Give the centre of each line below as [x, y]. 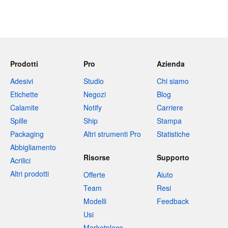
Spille [19, 121]
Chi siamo [173, 81]
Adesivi [22, 81]
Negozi [95, 94]
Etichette [24, 94]
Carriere [170, 107]
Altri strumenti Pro [112, 134]
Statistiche [173, 134]
